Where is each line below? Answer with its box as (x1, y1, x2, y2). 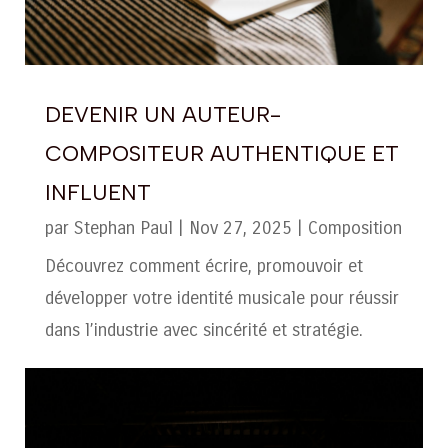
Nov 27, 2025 (188, 217, 292, 240)
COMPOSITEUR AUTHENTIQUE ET (44, 140, 399, 168)
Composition (307, 217, 402, 240)
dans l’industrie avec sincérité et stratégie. (44, 319, 363, 342)
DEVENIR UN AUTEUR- (44, 101, 281, 129)
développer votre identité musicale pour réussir (44, 287, 399, 310)
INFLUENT (44, 179, 151, 207)
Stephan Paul (73, 217, 173, 240)
